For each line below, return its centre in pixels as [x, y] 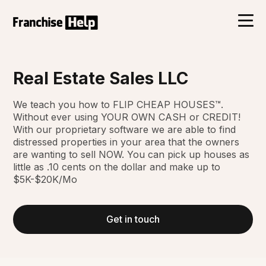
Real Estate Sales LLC [101, 78]
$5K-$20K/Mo [45, 179]
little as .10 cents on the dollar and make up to [117, 167]
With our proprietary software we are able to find [125, 129]
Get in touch [133, 219]
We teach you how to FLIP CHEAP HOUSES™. [118, 104]
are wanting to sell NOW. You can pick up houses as [132, 154]
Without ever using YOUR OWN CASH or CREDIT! [127, 117]
